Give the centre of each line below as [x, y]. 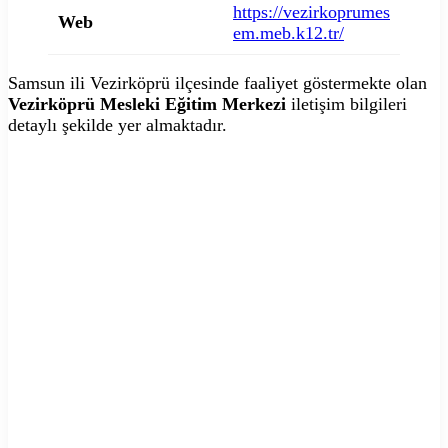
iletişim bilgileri [346, 103]
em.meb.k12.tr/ [288, 32]
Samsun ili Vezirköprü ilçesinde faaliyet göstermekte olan [217, 82]
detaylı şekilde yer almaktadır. [117, 124]
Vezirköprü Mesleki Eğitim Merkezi [147, 103]
